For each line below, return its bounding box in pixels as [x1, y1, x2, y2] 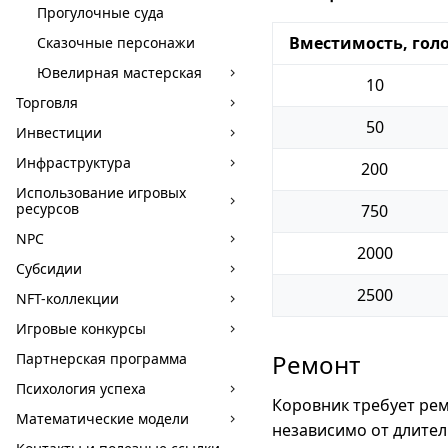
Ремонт [272, 348, 360, 381]
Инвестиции [16, 123, 102, 142]
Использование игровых [16, 183, 186, 202]
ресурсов [16, 199, 79, 218]
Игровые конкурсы [16, 319, 146, 338]
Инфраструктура [16, 153, 131, 172]
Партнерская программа [16, 349, 187, 368]
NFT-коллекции [16, 289, 119, 308]
